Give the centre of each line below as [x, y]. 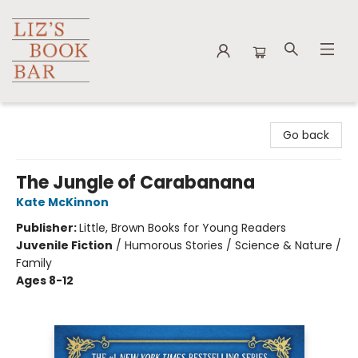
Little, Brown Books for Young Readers [183, 228]
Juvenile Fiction [64, 245]
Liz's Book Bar [48, 117]
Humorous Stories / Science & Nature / [233, 245]
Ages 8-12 [45, 280]
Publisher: [48, 228]
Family [34, 263]
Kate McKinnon [62, 202]
